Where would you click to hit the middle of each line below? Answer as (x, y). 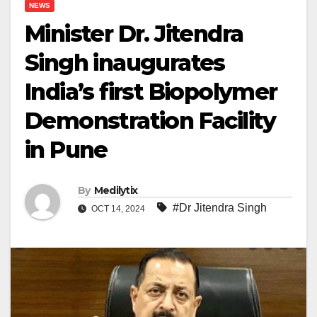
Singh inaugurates (125, 63)
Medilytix (116, 191)
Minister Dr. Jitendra (134, 34)
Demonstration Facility (150, 121)
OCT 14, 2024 (118, 209)
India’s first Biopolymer (151, 92)
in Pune (66, 150)
